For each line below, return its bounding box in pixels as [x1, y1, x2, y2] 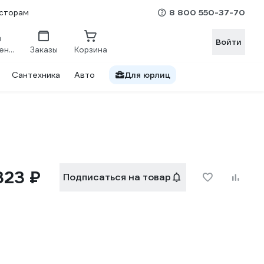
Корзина [74, 44, 107, 55]
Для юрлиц [124, 70, 170, 80]
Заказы [29, 44, 58, 55]
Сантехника [12, 70, 60, 80]
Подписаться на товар [63, 171, 171, 183]
